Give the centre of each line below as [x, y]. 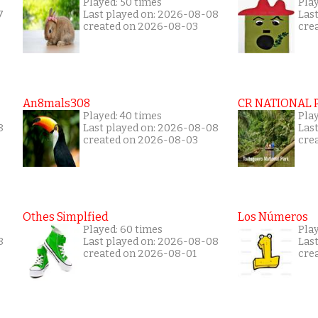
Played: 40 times [122, 116]
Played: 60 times [123, 229]
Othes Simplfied [66, 216]
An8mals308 [56, 103]
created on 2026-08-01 [140, 253]
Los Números [273, 216]
